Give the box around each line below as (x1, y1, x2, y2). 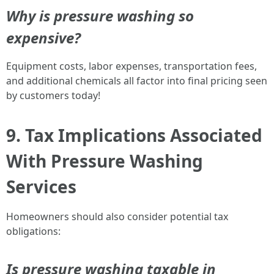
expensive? (6, 28, 81, 48)
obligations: (6, 224, 61, 238)
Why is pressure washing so (6, 6, 194, 26)
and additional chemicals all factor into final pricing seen (6, 74, 267, 87)
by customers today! (6, 89, 100, 102)
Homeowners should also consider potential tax (6, 210, 228, 223)
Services (6, 175, 76, 198)
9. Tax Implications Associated (6, 124, 262, 147)
